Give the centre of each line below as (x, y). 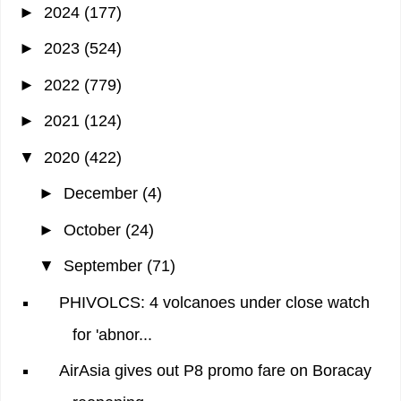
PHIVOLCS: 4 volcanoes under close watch (214, 302)
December (102, 194)
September (105, 266)
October (94, 230)
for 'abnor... (112, 334)
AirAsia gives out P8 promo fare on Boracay (215, 371)
